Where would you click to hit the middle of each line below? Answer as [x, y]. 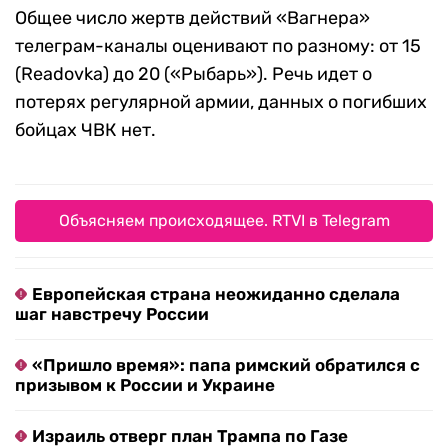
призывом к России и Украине [145, 384]
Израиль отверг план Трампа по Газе [190, 435]
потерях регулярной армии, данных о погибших [221, 101]
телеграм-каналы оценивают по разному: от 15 [218, 45]
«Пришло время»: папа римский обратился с [226, 364]
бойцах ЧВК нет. [85, 129]
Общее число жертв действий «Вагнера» [192, 17]
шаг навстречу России [112, 313]
